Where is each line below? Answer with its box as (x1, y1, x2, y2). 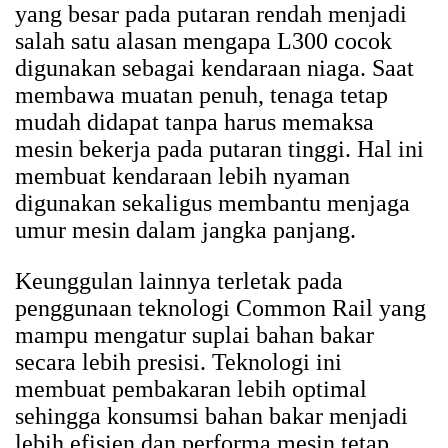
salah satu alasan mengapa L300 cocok (15, 28, 392, 55)
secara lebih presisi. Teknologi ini (15, 349, 342, 376)
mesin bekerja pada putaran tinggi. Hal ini (15, 136, 424, 163)
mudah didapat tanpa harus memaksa (15, 109, 374, 136)
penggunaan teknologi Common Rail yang (15, 295, 426, 322)
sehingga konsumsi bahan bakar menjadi (15, 403, 408, 430)
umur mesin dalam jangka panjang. (15, 217, 356, 244)
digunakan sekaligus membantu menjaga (15, 190, 410, 217)
